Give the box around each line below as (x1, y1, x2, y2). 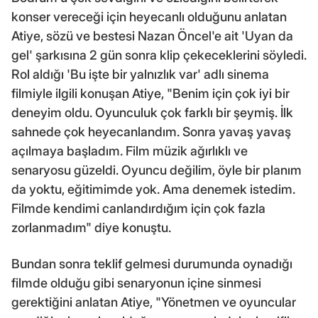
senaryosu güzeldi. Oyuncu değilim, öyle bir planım (11, 162, 302, 177)
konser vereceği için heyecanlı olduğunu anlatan (11, 9, 287, 24)
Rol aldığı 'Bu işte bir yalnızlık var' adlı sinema (11, 66, 269, 82)
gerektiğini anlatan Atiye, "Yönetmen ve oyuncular (11, 294, 296, 309)
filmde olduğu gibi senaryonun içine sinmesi (11, 275, 261, 290)
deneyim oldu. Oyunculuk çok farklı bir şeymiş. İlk (11, 104, 293, 120)
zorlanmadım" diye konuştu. (11, 219, 171, 235)
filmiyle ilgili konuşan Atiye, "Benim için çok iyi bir (11, 85, 290, 101)
